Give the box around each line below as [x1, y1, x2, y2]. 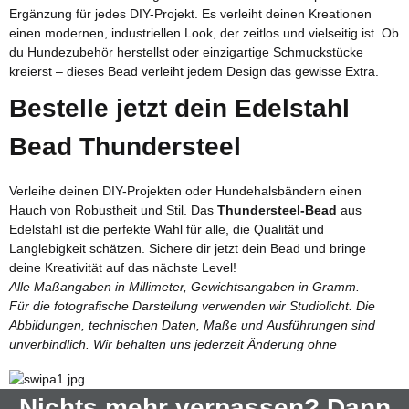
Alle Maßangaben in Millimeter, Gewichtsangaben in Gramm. [9, 279, 360, 294]
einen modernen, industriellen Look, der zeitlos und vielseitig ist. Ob [9, 25, 399, 40]
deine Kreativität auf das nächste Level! [9, 260, 236, 275]
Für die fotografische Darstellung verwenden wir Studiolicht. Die [9, 299, 375, 313]
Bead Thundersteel [9, 131, 241, 161]
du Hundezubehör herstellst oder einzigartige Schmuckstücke [9, 44, 363, 59]
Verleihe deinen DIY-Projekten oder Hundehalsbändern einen [9, 184, 362, 198]
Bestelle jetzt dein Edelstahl [9, 93, 350, 122]
